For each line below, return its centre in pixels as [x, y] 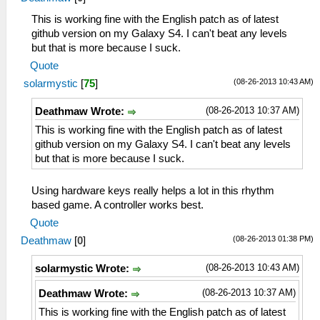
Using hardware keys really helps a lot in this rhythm [153, 190]
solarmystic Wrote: [84, 268]
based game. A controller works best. [117, 205]
